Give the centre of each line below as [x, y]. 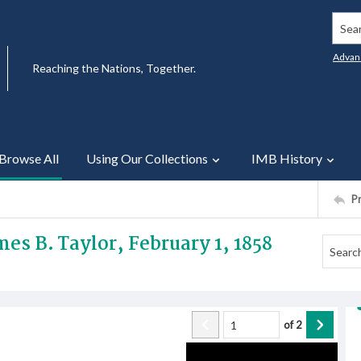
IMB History [287, 158]
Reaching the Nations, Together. [114, 68]
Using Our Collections [147, 158]
